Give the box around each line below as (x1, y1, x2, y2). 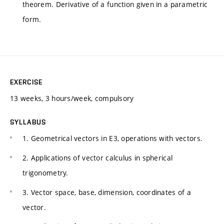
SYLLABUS (10, 118, 46, 126)
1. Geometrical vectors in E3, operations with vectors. (22, 133, 203, 143)
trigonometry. (22, 167, 68, 177)
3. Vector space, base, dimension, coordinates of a (22, 187, 191, 197)
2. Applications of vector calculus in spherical (22, 152, 173, 162)
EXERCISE (10, 78, 42, 86)
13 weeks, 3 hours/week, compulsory (10, 93, 134, 103)
